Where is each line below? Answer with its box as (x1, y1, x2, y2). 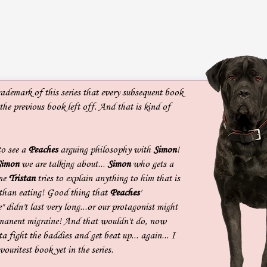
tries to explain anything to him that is (35, 172, 180, 184)
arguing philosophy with (58, 144, 153, 156)
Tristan (8, 172, 35, 184)
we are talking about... (19, 158, 107, 170)
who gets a (131, 158, 173, 170)
